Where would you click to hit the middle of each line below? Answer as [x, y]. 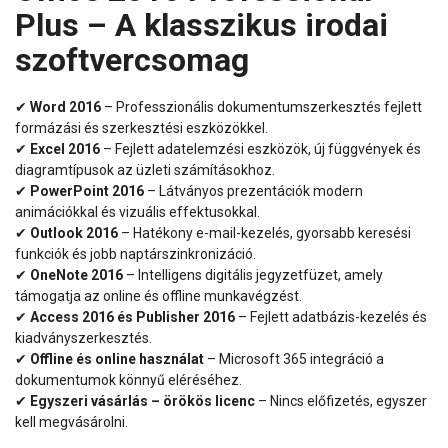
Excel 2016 [65, 148]
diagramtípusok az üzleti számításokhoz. [145, 169]
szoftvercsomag [132, 60]
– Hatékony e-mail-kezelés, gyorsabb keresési [264, 232]
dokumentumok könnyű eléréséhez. [128, 379]
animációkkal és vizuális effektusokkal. [137, 211]
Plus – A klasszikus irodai [201, 25]
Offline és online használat [117, 358]
